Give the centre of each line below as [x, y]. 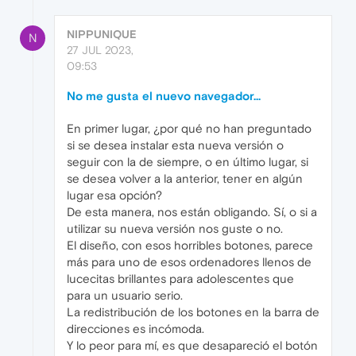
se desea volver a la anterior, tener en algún [185, 179]
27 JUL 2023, [100, 50]
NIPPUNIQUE [102, 35]
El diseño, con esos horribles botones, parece [190, 246]
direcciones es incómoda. [135, 329]
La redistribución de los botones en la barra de [193, 312]
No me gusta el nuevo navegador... [164, 96]
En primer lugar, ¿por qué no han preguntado [189, 129]
